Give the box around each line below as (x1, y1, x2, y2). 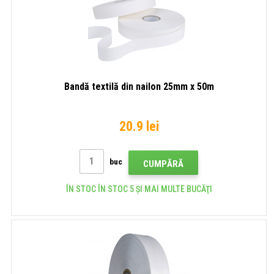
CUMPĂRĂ (143, 158, 183, 169)
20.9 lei (119, 118, 159, 134)
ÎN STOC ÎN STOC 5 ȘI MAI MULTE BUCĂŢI (65, 183, 212, 194)
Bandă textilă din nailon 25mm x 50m (64, 80, 214, 92)
